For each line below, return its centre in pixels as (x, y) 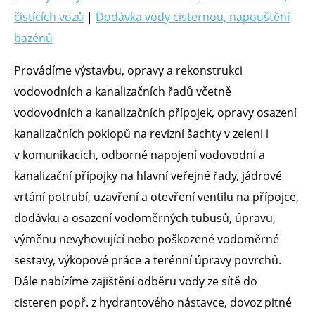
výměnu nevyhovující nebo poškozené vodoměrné (147, 239)
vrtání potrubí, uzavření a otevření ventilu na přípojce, (156, 197)
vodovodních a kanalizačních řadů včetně (123, 91)
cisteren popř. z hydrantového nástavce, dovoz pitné (153, 302)
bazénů (33, 38)
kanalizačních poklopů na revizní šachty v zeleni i (141, 133)
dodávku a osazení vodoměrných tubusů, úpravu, (145, 218)
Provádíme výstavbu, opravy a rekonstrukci (128, 70)
